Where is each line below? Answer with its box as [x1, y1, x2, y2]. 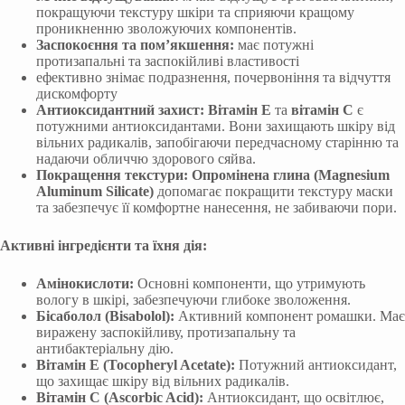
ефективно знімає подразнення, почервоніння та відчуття [36, 69, 391, 85]
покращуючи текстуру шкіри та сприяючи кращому [36, 4, 354, 20]
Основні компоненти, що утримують [134, 275, 365, 291]
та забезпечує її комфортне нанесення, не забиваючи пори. [36, 199, 397, 215]
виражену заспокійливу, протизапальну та [36, 324, 296, 340]
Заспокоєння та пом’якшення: [36, 36, 234, 52]
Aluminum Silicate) [36, 183, 154, 199]
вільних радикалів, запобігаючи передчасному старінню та [36, 134, 399, 150]
